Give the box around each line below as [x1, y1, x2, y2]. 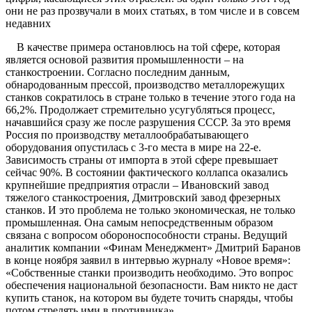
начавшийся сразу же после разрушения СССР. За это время [6, 116, 290, 129]
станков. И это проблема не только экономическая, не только [6, 204, 295, 217]
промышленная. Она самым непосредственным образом [6, 217, 273, 229]
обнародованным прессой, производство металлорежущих [6, 79, 285, 91]
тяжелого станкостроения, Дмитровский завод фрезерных [6, 192, 281, 204]
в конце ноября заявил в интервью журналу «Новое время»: [6, 254, 290, 267]
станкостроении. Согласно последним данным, [6, 66, 230, 79]
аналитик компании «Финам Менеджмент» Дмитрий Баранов [6, 242, 301, 254]
